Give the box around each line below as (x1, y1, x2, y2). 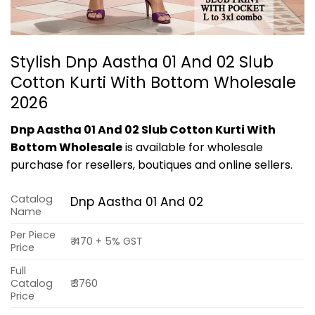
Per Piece (11, 228, 56, 243)
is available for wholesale (122, 139, 263, 155)
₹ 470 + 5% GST (70, 234, 143, 249)
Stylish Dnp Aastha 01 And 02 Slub (11, 50, 274, 73)
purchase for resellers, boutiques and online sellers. (11, 156, 292, 173)
